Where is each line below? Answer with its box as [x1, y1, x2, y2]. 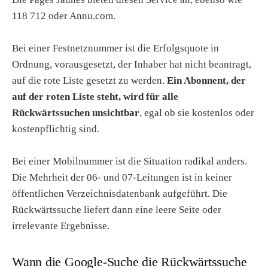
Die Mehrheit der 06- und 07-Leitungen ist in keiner [12, 171, 232, 183]
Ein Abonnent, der [167, 74, 246, 86]
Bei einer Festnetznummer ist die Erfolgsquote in [12, 42, 219, 54]
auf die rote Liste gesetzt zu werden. [12, 74, 167, 86]
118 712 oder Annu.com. [12, 10, 115, 22]
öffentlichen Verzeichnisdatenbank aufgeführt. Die [12, 187, 227, 199]
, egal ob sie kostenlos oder [139, 106, 254, 118]
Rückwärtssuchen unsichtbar [12, 106, 139, 118]
